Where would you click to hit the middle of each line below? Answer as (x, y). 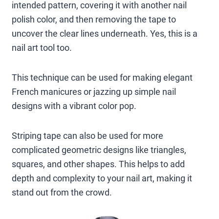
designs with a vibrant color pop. (74, 106)
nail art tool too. (42, 47)
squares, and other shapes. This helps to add (98, 164)
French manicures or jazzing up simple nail (94, 91)
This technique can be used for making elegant (102, 77)
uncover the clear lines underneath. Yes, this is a (105, 33)
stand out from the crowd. (62, 192)
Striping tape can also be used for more (88, 135)
